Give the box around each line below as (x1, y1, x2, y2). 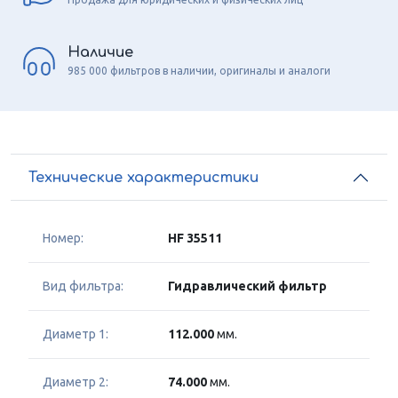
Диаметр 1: (43, 327, 108, 342)
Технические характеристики (28, 169, 259, 186)
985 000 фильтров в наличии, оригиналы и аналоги (68, 64, 330, 76)
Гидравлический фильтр (168, 279, 327, 294)
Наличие (68, 44, 133, 60)
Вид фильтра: (43, 279, 123, 294)
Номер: (43, 231, 84, 246)
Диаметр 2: (43, 375, 108, 390)
